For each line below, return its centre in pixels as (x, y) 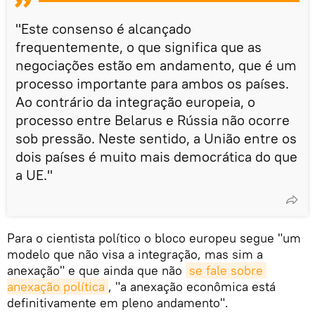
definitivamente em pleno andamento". (118, 302)
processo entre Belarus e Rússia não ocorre (153, 120)
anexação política (56, 286)
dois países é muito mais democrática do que (156, 156)
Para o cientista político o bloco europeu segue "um (154, 238)
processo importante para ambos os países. (152, 83)
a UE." (34, 174)
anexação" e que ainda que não (96, 270)
